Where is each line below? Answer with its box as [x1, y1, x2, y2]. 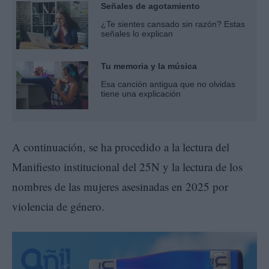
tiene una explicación [101, 89, 181, 99]
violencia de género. [12, 199, 104, 214]
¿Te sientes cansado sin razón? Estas [101, 19, 245, 29]
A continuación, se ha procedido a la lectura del [12, 139, 229, 155]
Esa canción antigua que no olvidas [101, 79, 235, 89]
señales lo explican [101, 29, 173, 39]
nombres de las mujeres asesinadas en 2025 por [12, 179, 228, 195]
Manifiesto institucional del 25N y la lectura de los [12, 159, 243, 175]
